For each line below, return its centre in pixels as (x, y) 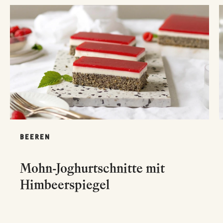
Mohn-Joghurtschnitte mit (93, 168)
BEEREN (35, 137)
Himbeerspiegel (65, 185)
